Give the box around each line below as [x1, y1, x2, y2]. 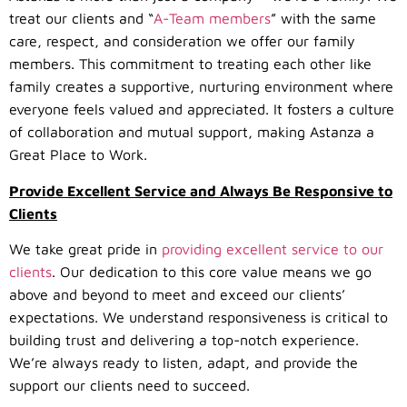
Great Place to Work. [9, 146, 147, 164]
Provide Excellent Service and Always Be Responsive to [9, 182, 392, 199]
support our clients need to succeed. [9, 377, 250, 394]
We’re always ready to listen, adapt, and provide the [9, 354, 358, 372]
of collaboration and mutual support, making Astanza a [9, 124, 374, 141]
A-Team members [154, 10, 271, 27]
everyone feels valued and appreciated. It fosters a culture [9, 101, 394, 118]
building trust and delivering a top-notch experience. [9, 332, 359, 349]
